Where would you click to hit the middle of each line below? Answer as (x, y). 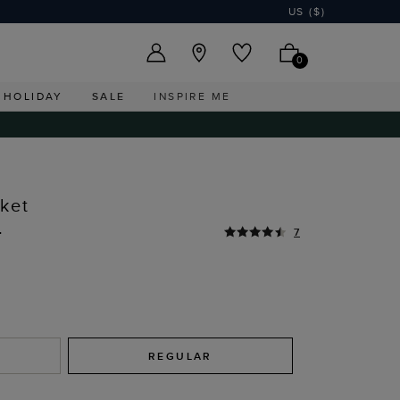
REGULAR (180, 356)
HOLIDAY (33, 96)
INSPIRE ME (192, 96)
